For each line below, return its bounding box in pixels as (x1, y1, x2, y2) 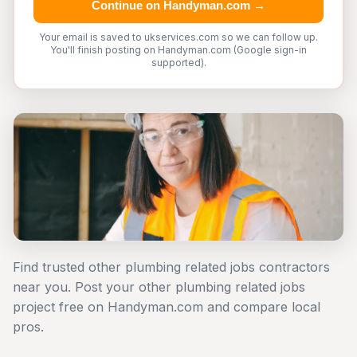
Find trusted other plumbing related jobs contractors (13, 259, 330, 275)
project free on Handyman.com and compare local (13, 299, 320, 315)
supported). (151, 57, 206, 69)
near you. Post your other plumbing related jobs (13, 279, 305, 295)
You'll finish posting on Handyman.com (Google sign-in (50, 44, 307, 56)
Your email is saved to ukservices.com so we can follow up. (39, 31, 318, 43)
